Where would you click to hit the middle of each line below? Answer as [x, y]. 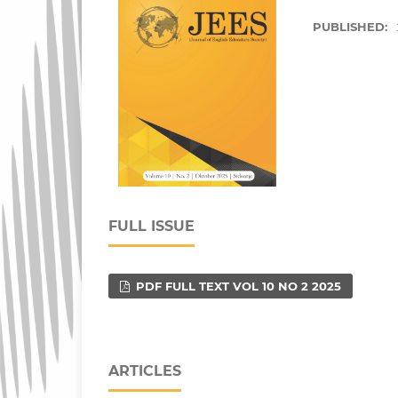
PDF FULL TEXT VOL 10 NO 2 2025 [237, 286]
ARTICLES [145, 370]
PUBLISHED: [352, 26]
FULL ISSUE [151, 226]
